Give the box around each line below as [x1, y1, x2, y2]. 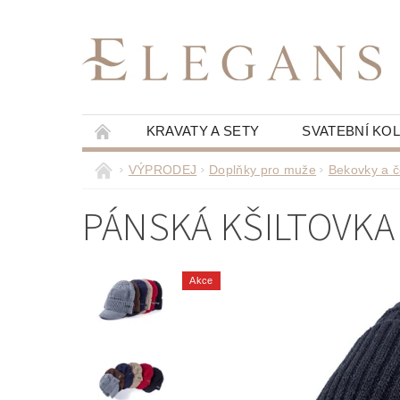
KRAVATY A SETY [146, 123, 260, 138]
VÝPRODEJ [128, 162, 197, 177]
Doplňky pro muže [209, 162, 317, 177]
